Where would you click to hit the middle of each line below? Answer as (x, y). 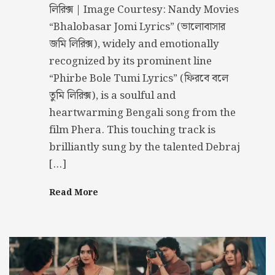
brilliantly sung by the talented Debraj (145, 147)
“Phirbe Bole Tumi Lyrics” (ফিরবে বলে (139, 78)
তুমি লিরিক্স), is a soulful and (112, 95)
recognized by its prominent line (130, 61)
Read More (74, 192)
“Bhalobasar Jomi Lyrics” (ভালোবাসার (137, 27)
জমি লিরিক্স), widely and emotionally (134, 44)
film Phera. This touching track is (132, 130)
